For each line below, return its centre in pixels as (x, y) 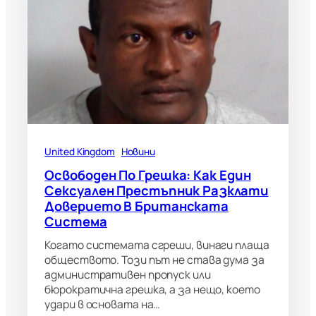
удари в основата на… (103, 304)
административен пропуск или (128, 274)
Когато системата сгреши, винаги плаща (157, 244)
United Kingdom (80, 151)
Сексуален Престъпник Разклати (157, 190)
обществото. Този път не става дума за (154, 259)
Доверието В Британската (137, 206)
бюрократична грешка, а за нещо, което (152, 289)
